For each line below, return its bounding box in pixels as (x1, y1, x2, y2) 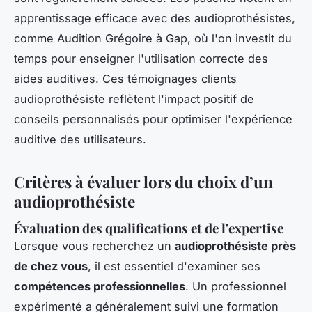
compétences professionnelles (14, 279, 185, 294)
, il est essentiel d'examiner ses (88, 259, 260, 274)
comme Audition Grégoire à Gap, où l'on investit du (14, 31, 292, 46)
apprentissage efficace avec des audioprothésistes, (14, 11, 295, 26)
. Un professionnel (185, 279, 286, 294)
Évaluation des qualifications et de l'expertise (14, 219, 283, 237)
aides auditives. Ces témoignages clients (14, 72, 237, 86)
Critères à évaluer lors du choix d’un (14, 171, 273, 193)
